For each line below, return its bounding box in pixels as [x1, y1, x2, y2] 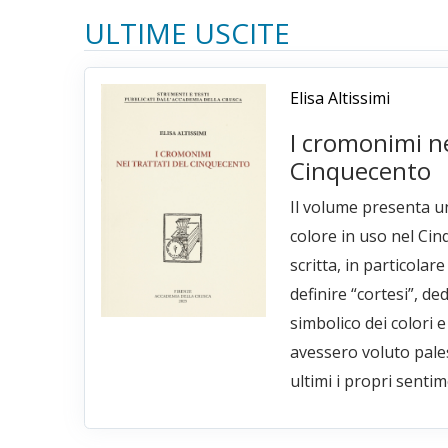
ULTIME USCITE [84, 14, 290, 53]
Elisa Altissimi [289, 87, 390, 110]
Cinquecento [289, 154, 431, 188]
